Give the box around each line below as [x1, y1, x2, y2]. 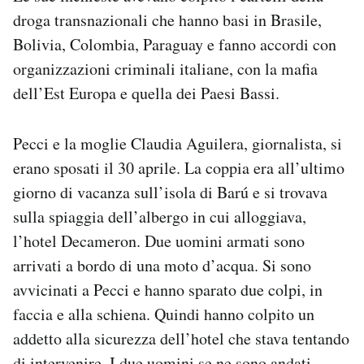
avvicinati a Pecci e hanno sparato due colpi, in [13, 278, 323, 301]
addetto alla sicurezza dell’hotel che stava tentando [13, 327, 349, 349]
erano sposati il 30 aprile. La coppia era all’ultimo [13, 156, 344, 179]
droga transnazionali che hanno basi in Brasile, [13, 8, 322, 31]
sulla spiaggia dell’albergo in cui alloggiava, [13, 205, 306, 227]
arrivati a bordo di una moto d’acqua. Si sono [13, 253, 311, 276]
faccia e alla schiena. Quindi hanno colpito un [13, 302, 314, 325]
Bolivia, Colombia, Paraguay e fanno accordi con [13, 32, 336, 55]
